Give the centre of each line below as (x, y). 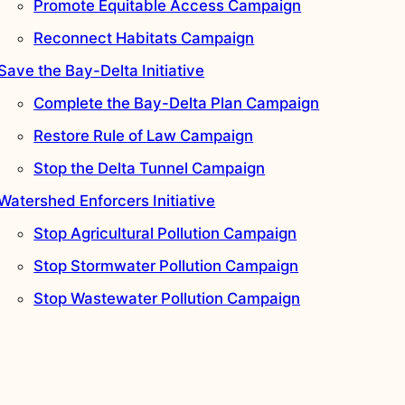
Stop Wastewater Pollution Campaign (167, 299)
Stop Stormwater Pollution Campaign (166, 266)
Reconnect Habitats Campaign (144, 38)
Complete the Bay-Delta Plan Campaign (177, 104)
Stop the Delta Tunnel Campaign (150, 169)
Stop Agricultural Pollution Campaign (165, 234)
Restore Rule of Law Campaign (144, 136)
